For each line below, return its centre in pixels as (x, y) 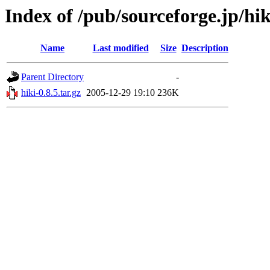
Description (205, 48)
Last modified (121, 48)
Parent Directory (52, 77)
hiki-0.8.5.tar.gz (51, 93)
